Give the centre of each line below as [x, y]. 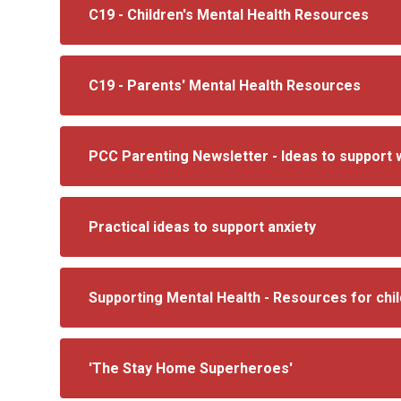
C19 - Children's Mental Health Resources [229, 15]
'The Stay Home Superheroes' [191, 368]
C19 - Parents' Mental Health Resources [225, 85]
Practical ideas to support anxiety [203, 227]
